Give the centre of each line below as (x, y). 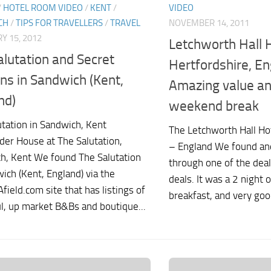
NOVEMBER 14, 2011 (209, 23)
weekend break (214, 106)
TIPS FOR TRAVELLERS (59, 23)
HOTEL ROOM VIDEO (43, 8)
